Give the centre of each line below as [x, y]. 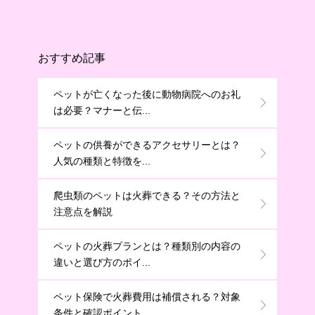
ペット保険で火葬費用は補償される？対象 [147, 297]
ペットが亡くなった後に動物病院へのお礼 [147, 95]
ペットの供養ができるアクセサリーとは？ [147, 145]
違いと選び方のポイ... [102, 263]
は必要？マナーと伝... [102, 111]
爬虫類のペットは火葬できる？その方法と [147, 196]
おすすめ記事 [72, 58]
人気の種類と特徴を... [102, 161]
